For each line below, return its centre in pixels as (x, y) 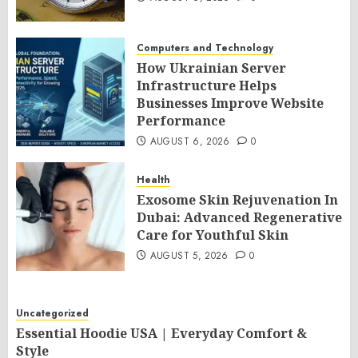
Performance (181, 120)
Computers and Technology (205, 48)
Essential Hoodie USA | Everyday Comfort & (161, 333)
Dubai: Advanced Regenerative (239, 217)
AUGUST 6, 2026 (190, 141)
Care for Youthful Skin (213, 235)
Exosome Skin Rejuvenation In (237, 199)
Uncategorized (52, 313)
